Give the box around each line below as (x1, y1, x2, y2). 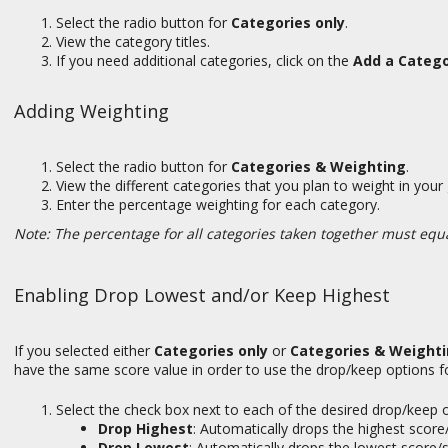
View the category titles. (56, 31, 210, 51)
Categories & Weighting (231, 157, 406, 177)
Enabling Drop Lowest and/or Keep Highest (14, 283, 390, 308)
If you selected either (14, 341, 154, 361)
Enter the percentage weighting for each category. (56, 195, 388, 215)
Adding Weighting (14, 98, 169, 123)
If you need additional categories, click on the (56, 50, 353, 70)
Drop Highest (98, 419, 193, 439)
